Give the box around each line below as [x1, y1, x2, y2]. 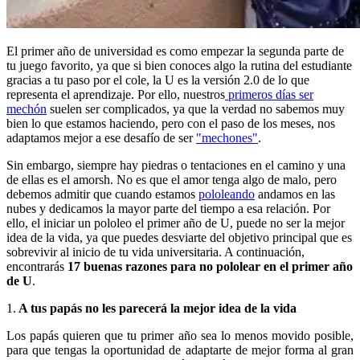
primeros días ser [225, 87, 313, 101]
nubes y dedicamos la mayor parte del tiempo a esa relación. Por [6, 201, 330, 215]
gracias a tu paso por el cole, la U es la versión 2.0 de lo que [6, 72, 309, 87]
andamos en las [255, 186, 335, 201]
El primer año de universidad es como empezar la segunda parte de [6, 43, 344, 58]
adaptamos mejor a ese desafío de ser [6, 130, 196, 145]
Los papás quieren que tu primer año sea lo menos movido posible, [6, 328, 354, 342]
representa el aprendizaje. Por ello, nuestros [6, 87, 225, 101]
